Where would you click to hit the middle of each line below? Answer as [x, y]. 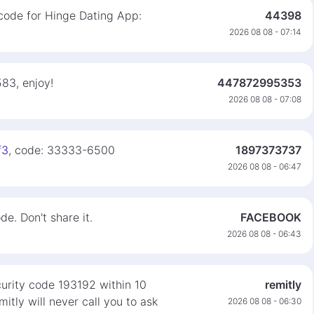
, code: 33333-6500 [62, 150]
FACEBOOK [271, 217]
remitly [283, 285]
